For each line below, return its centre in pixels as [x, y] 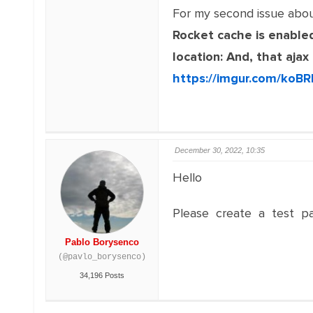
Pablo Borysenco [102, 242]
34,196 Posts [102, 275]
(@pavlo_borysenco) [102, 257]
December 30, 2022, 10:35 [219, 150]
